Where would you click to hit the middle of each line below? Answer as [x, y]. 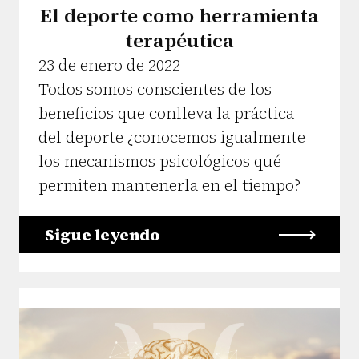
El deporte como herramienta [179, 15]
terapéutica [179, 40]
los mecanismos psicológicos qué [160, 161]
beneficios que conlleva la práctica [166, 113]
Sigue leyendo [102, 234]
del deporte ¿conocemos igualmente [172, 137]
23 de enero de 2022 [109, 65]
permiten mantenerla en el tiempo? [169, 185]
